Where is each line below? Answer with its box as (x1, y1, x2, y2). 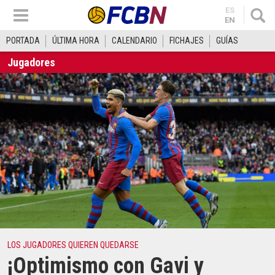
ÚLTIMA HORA (52, 36, 99, 45)
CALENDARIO (112, 36, 157, 45)
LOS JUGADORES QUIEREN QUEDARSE (7, 240, 139, 250)
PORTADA (6, 36, 40, 45)
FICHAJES (169, 36, 204, 45)
